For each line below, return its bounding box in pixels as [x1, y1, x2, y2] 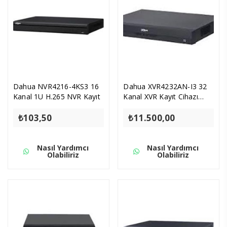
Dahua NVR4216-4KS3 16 [13, 82, 99, 92]
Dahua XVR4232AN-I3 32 [123, 82, 207, 92]
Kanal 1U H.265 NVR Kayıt [13, 92, 100, 102]
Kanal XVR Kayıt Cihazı [123, 92, 198, 102]
